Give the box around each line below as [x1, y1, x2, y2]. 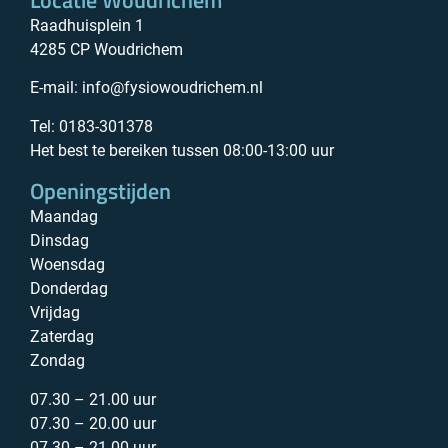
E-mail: [30, 78, 82, 98]
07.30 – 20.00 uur [30, 413, 156, 433]
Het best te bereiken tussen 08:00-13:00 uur [30, 140, 334, 160]
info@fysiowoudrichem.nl [82, 78, 263, 98]
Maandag [30, 207, 98, 227]
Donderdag [30, 279, 108, 299]
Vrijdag [30, 303, 80, 323]
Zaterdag [30, 327, 94, 347]
